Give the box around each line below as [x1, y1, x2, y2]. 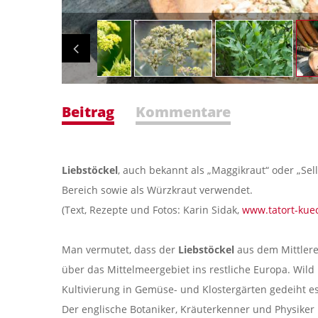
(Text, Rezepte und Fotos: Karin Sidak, [62, 202, 242, 216]
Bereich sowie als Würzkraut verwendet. [62, 182, 253, 197]
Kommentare [136, 102, 231, 121]
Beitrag [62, 102, 114, 121]
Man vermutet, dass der [62, 242, 178, 256]
